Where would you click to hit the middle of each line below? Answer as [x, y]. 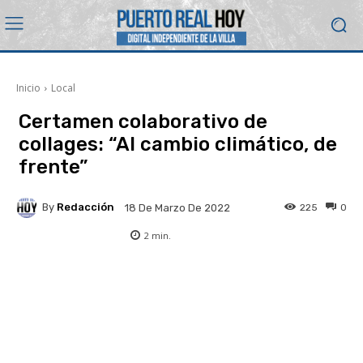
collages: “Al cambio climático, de [178, 144]
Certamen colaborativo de [143, 121]
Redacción [85, 207]
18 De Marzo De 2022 [177, 207]
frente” [56, 167]
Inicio [28, 88]
